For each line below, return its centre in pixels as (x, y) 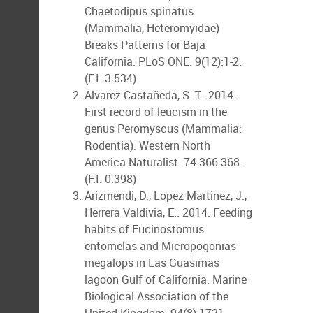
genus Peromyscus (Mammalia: (163, 129)
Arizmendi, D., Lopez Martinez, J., (166, 196)
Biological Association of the (156, 296)
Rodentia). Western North (147, 145)
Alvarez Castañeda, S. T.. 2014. (160, 95)
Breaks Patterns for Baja (145, 45)
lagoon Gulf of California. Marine (166, 279)
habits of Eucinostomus (144, 229)
